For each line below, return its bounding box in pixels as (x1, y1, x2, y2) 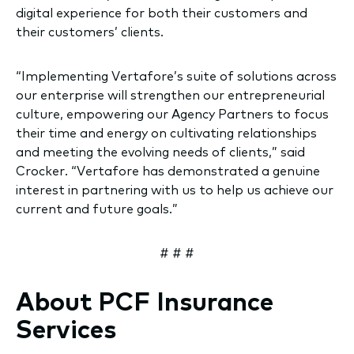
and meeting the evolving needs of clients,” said (16, 143, 305, 160)
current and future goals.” (16, 200, 184, 217)
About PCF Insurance (16, 284, 273, 317)
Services (16, 312, 116, 345)
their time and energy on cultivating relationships (16, 124, 317, 141)
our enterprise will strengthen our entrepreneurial (16, 86, 325, 103)
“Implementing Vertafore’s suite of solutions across (16, 67, 337, 84)
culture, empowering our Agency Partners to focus (16, 105, 329, 122)
